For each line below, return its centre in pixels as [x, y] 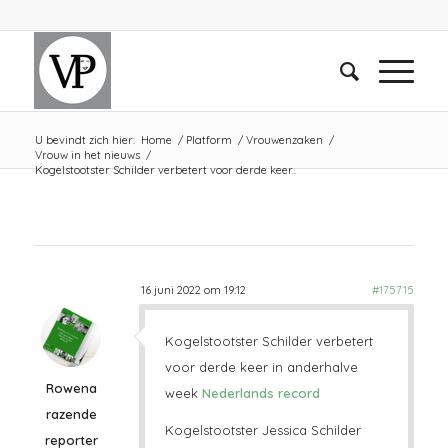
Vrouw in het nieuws [87, 155]
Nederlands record [260, 393]
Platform [208, 140]
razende [71, 414]
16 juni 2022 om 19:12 [193, 290]
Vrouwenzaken [284, 140]
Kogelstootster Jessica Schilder [262, 430]
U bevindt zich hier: [84, 140]
